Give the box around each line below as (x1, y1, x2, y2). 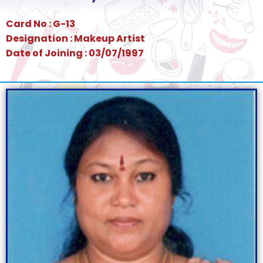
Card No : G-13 (6, 17, 75, 31)
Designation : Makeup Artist (6, 32, 145, 46)
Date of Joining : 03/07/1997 (6, 46, 144, 60)
